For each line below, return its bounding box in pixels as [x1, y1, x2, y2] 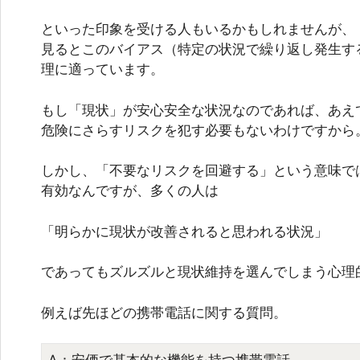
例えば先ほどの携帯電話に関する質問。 [41, 304, 287, 321]
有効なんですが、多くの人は [41, 182, 219, 199]
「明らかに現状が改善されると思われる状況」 [41, 223, 328, 239]
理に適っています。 [41, 61, 164, 78]
